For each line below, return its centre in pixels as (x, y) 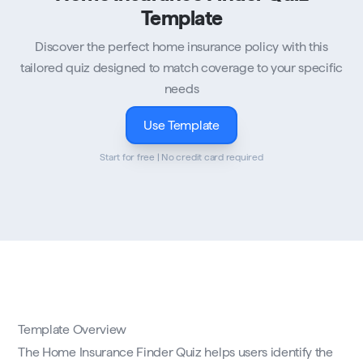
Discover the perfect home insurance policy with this (181, 47)
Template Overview (72, 330)
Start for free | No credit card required (181, 157)
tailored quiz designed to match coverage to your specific (181, 68)
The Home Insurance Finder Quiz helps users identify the (175, 352)
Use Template (181, 126)
